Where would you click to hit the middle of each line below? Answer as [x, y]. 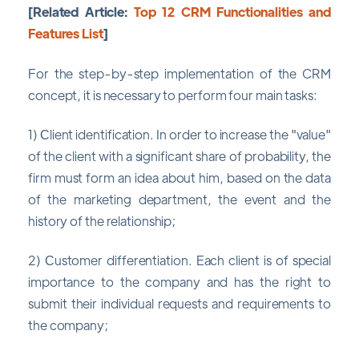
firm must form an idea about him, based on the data [179, 177]
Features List [66, 34]
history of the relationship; [102, 221]
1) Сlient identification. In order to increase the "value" [179, 134]
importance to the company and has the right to [179, 282]
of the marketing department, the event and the [179, 199]
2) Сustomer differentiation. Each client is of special [179, 260]
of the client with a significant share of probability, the [179, 156]
